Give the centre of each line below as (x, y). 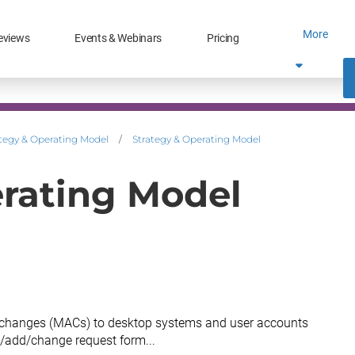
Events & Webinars (118, 38)
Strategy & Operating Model (197, 139)
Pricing (223, 38)
